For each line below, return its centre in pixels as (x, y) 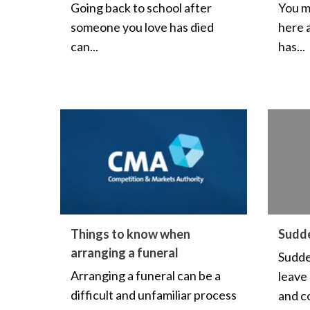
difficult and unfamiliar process (154, 295)
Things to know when (130, 234)
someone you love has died (142, 27)
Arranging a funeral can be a (146, 276)
